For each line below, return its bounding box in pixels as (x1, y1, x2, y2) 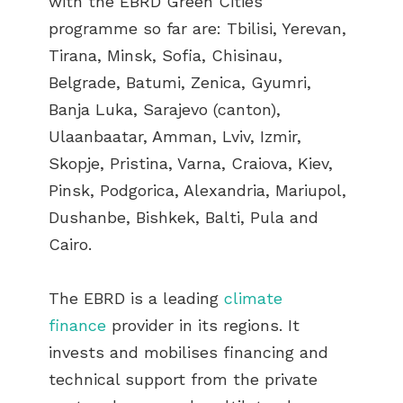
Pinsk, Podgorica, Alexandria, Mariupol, (49, 180, 346, 200)
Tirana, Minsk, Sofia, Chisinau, (49, 45, 282, 65)
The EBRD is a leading (49, 288, 219, 308)
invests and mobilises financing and (49, 342, 328, 362)
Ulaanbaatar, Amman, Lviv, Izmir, (49, 126, 301, 146)
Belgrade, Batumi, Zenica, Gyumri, (49, 72, 311, 92)
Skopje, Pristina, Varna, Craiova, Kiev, (49, 153, 333, 173)
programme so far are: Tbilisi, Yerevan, (49, 18, 346, 38)
